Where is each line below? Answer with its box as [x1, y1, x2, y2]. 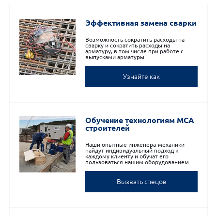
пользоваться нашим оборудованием [85, 159, 189, 165]
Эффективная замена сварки [85, 18, 197, 27]
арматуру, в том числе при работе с [85, 48, 184, 54]
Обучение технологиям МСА [85, 116, 194, 124]
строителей [85, 124, 130, 132]
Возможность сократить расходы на [85, 36, 185, 43]
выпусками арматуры [85, 54, 144, 60]
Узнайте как [123, 73, 160, 80]
